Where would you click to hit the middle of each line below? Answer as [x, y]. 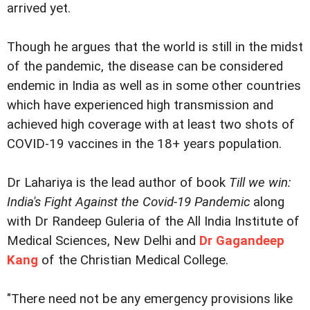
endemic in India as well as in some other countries [154, 85]
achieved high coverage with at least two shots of [151, 124]
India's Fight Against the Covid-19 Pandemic [128, 202]
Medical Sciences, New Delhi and [103, 240]
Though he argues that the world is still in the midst [155, 47]
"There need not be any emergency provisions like [150, 299]
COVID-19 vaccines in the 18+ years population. [144, 144]
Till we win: [260, 182]
